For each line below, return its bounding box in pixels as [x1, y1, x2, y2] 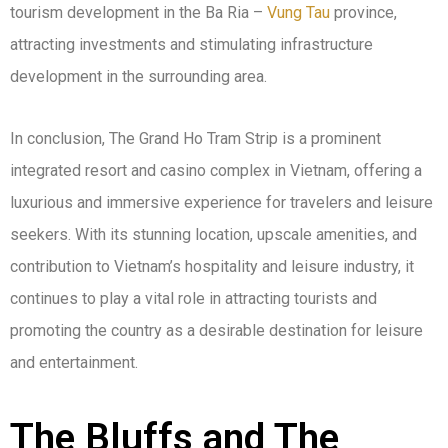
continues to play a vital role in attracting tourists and [10, 289, 377, 309]
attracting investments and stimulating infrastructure [10, 35, 373, 55]
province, [330, 3, 397, 23]
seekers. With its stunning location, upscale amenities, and [10, 225, 417, 245]
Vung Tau [267, 3, 330, 23]
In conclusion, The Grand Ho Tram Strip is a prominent [10, 129, 381, 149]
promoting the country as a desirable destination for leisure [10, 321, 423, 341]
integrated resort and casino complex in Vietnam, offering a [10, 161, 422, 181]
